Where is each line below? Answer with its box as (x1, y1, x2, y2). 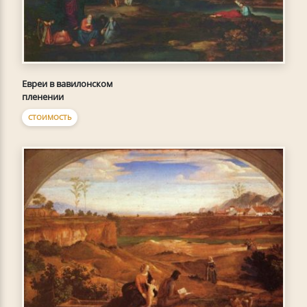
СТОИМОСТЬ (28, 112, 71, 123)
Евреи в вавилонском (22, 77, 113, 90)
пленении (22, 90, 64, 103)
